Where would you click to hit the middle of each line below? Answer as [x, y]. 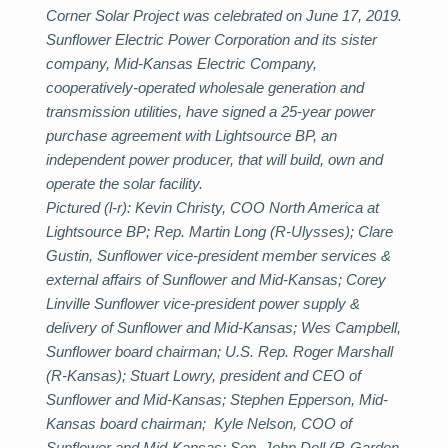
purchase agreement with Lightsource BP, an [191, 135]
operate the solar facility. [126, 183]
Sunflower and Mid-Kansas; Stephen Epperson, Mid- [217, 399]
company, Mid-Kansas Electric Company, [181, 63]
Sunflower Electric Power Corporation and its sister [211, 39]
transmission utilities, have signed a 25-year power [210, 111]
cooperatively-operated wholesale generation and [205, 87]
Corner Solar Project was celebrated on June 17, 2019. [224, 15]
